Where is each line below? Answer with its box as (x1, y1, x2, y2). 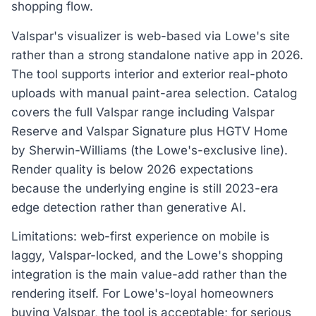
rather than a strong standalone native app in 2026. (11, 47, 303, 62)
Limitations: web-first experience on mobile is (11, 229, 269, 243)
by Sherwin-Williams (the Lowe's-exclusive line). (11, 142, 288, 157)
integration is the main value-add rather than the (11, 267, 287, 281)
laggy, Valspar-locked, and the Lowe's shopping (11, 248, 283, 262)
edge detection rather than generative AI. (11, 200, 246, 214)
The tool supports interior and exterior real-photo (11, 66, 288, 81)
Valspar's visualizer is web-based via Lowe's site (11, 28, 290, 43)
